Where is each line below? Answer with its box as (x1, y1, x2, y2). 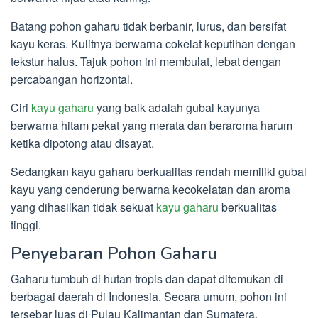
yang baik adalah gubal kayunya (94, 99, 260, 116)
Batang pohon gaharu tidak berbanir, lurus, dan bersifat (11, 18, 286, 35)
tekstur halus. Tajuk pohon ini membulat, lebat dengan (11, 53, 281, 70)
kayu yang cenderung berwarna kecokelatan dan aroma (11, 181, 290, 198)
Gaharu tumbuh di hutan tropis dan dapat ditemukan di (11, 270, 283, 287)
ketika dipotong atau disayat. (11, 135, 154, 152)
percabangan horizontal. (11, 71, 133, 88)
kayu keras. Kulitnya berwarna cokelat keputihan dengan (11, 35, 295, 53)
